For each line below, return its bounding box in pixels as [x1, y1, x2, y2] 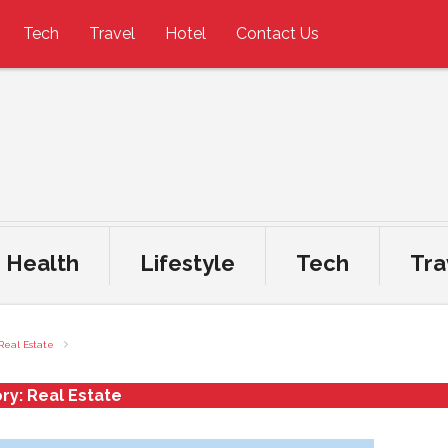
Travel [89, 24, 135, 43]
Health [6, 250, 79, 276]
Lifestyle [140, 250, 235, 276]
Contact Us [236, 24, 319, 43]
